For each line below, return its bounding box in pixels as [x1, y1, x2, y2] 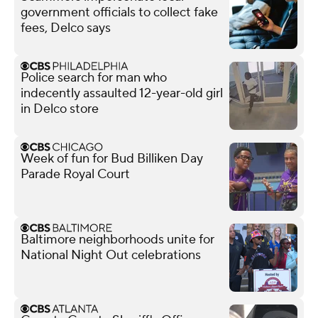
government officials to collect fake [21, 4, 218, 21]
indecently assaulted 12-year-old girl [21, 84, 223, 102]
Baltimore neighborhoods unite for [21, 231, 214, 248]
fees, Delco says [21, 19, 111, 36]
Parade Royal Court [21, 165, 130, 182]
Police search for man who [21, 69, 167, 86]
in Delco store [21, 100, 99, 117]
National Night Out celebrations [21, 246, 201, 263]
